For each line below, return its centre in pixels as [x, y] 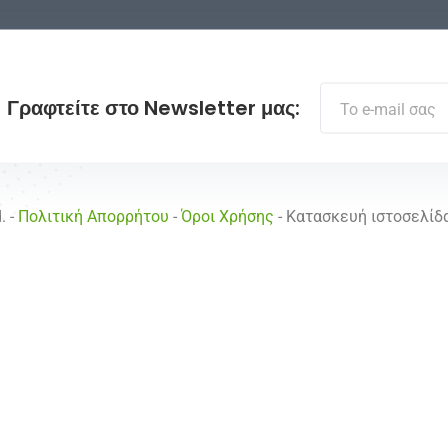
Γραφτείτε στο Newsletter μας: [153, 107]
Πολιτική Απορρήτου [93, 217]
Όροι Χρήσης [227, 217]
